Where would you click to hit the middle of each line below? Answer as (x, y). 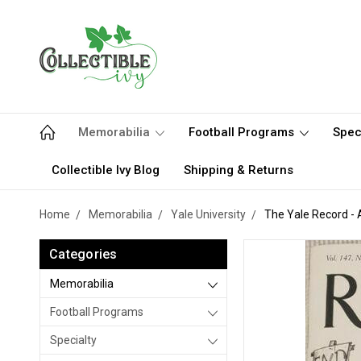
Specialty (73, 340)
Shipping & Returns (239, 170)
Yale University (208, 214)
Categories (83, 254)
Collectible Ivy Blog (106, 170)
